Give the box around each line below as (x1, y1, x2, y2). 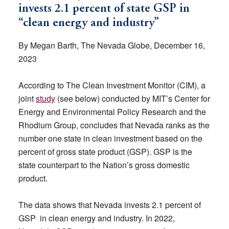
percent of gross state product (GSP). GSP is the (18, 146, 192, 157)
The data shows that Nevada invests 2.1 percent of (18, 199, 201, 211)
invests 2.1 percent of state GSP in (18, 3, 190, 15)
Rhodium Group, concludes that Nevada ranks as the (18, 119, 210, 131)
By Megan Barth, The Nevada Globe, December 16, (18, 39, 205, 51)
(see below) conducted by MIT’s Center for (55, 93, 210, 104)
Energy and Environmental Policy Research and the (18, 106, 206, 118)
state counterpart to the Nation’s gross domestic (18, 159, 190, 171)
